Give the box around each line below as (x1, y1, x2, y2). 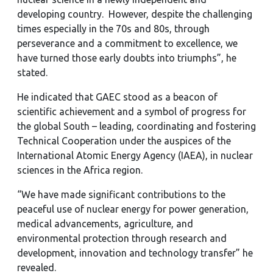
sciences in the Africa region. (17, 165, 143, 175)
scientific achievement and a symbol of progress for (17, 106, 246, 117)
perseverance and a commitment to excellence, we (17, 38, 238, 49)
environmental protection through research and (17, 233, 227, 244)
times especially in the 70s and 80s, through (17, 23, 210, 34)
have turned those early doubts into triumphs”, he (17, 52, 236, 63)
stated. (17, 67, 48, 78)
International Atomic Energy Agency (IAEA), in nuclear (17, 150, 253, 161)
